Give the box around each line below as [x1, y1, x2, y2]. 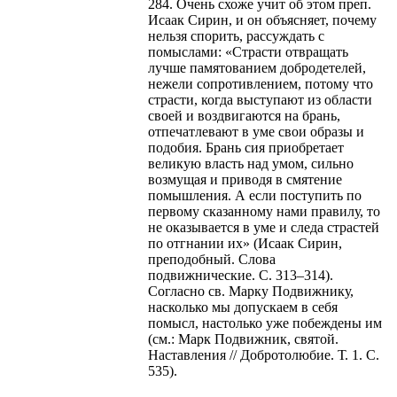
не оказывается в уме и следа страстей [148, 219, 379, 235]
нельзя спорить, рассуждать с [148, 27, 324, 43]
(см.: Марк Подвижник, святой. [148, 331, 339, 346]
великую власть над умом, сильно [148, 155, 354, 171]
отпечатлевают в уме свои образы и [148, 123, 364, 139]
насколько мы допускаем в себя [148, 299, 338, 315]
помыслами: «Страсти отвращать [148, 43, 348, 59]
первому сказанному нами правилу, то [148, 203, 380, 219]
